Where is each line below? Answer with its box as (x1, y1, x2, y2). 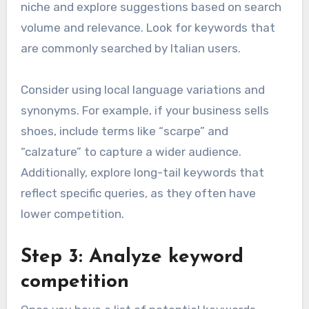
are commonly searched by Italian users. (20, 41, 241, 56)
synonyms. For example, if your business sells (20, 103, 269, 118)
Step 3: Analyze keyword (20, 248, 243, 268)
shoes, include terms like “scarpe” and (20, 124, 228, 139)
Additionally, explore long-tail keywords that (20, 166, 264, 180)
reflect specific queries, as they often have (20, 186, 256, 201)
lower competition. (20, 207, 124, 221)
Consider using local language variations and (20, 83, 265, 97)
